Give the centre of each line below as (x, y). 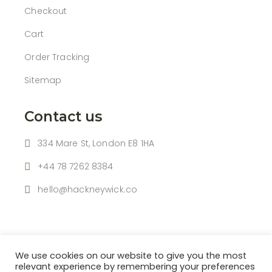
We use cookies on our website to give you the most (131, 256)
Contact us (63, 117)
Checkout (46, 11)
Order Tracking (57, 57)
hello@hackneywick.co (88, 189)
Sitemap (43, 80)
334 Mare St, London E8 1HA (96, 143)
